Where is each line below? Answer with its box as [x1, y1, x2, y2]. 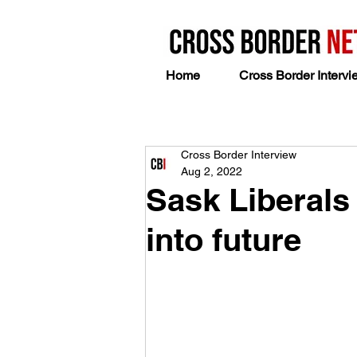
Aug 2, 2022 [181, 164, 242, 178]
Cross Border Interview [181, 147, 296, 161]
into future [146, 220, 301, 258]
